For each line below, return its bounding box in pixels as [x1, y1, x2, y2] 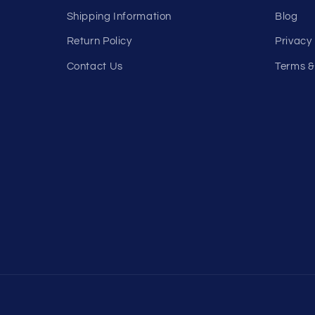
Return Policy [66, 36, 132, 47]
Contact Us [66, 60, 123, 72]
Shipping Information [66, 11, 172, 22]
